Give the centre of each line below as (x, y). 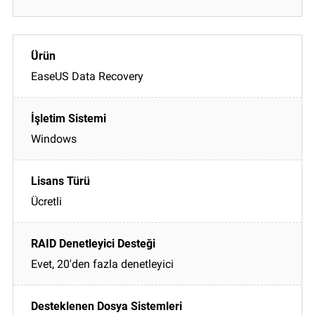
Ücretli (46, 201)
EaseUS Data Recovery (87, 76)
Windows (54, 139)
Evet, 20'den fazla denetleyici (102, 264)
